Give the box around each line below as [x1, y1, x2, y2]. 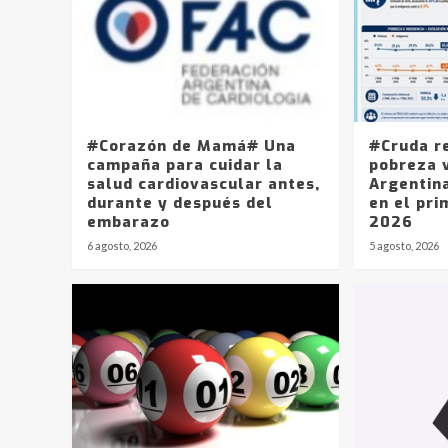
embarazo [87, 211, 170, 232]
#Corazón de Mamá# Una [87, 135, 296, 156]
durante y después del [87, 192, 273, 213]
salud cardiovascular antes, [87, 173, 320, 194]
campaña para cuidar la [87, 154, 283, 175]
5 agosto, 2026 [369, 238, 440, 252]
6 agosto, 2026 [87, 238, 157, 252]
